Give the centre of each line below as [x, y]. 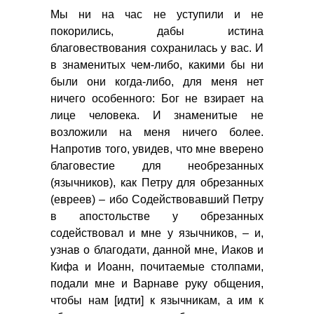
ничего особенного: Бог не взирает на [157, 99]
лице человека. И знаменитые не [157, 116]
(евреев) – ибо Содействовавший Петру [157, 200]
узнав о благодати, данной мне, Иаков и [157, 250]
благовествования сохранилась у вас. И [157, 48]
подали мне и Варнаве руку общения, [157, 284]
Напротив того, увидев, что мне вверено [157, 149]
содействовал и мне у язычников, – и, [157, 233]
